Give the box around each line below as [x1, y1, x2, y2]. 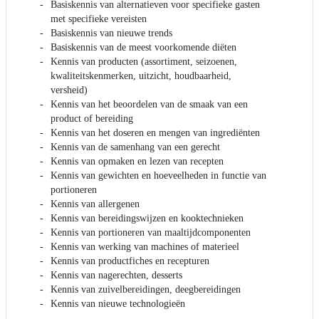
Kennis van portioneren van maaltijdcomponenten [51, 227, 251, 239]
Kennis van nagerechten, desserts [51, 270, 182, 281]
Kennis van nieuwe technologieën [51, 298, 185, 310]
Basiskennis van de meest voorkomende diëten [51, 42, 236, 53]
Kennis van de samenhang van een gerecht [51, 142, 220, 153]
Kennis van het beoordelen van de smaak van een [51, 99, 248, 110]
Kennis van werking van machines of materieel [51, 241, 239, 253]
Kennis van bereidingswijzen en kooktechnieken [51, 213, 244, 224]
